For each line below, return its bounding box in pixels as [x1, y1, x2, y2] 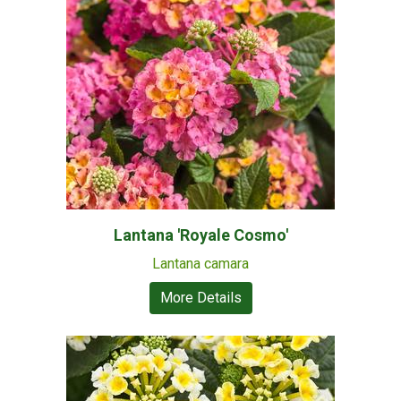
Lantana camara [152, 255, 249, 272]
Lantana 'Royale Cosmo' [113, 226, 288, 244]
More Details [159, 289, 242, 306]
